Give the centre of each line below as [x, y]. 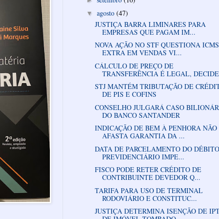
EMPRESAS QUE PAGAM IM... [149, 32]
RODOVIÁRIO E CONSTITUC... [149, 198]
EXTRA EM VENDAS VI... [142, 53]
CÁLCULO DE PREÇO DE [134, 66]
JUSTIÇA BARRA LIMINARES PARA [150, 24]
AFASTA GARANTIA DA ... [143, 136]
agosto [106, 13]
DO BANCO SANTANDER [141, 115]
